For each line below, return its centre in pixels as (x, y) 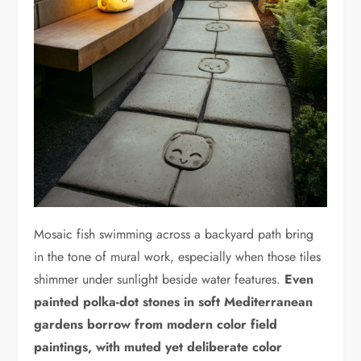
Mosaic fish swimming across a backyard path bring (174, 234)
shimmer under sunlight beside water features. (160, 279)
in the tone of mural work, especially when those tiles (178, 256)
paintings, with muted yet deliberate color (158, 346)
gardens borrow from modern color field (156, 324)
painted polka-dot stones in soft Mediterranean (174, 301)
